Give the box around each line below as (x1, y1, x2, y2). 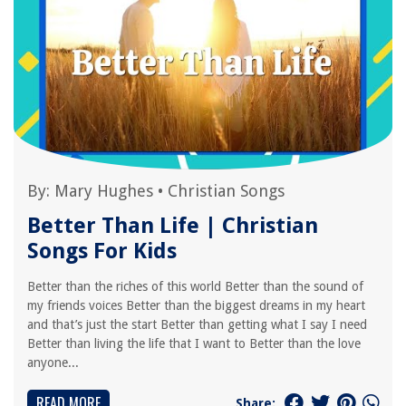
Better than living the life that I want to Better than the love (27, 336, 361, 351)
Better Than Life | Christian (27, 213, 318, 238)
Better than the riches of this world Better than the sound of (27, 279, 363, 294)
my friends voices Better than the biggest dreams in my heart (27, 298, 365, 313)
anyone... (27, 355, 79, 370)
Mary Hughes (54, 181, 153, 200)
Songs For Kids (27, 238, 177, 264)
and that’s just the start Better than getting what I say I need (27, 317, 367, 332)
